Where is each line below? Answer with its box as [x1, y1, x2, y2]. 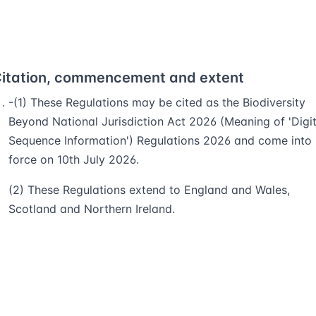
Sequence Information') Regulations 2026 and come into [8, 133, 312, 147]
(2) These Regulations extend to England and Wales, [8, 183, 290, 197]
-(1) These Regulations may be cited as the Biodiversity [8, 95, 305, 109]
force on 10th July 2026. [8, 152, 139, 166]
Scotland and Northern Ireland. [8, 202, 175, 216]
